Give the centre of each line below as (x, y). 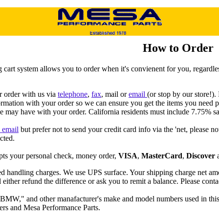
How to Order (178, 48)
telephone (73, 94)
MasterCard (162, 155)
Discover (201, 155)
